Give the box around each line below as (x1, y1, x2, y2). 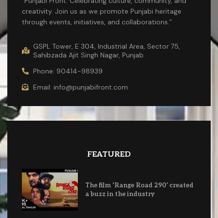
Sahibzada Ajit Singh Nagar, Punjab (33, 50, 144, 59)
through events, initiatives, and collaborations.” (22, 17, 172, 26)
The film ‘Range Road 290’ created (85, 181, 194, 189)
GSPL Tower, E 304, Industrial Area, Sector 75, (33, 41, 180, 51)
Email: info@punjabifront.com (33, 82, 128, 91)
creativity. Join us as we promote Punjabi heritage (22, 6, 182, 16)
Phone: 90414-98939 (33, 66, 103, 75)
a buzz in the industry (85, 190, 155, 198)
